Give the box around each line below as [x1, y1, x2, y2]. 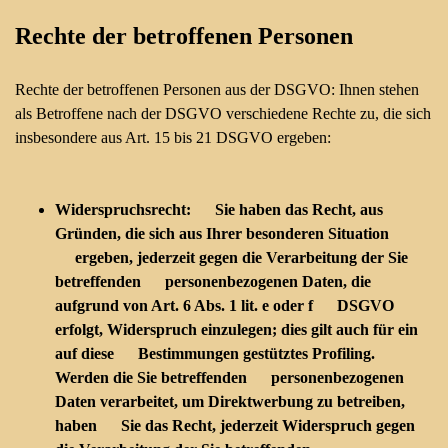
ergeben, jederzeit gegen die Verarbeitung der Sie [55, 249, 408, 266]
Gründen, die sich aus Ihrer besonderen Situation [55, 225, 389, 242]
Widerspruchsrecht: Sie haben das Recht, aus [55, 201, 383, 218]
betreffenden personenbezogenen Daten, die [55, 273, 371, 290]
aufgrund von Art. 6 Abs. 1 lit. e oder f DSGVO [55, 297, 394, 314]
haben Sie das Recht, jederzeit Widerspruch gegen [55, 417, 415, 434]
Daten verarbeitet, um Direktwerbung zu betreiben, [55, 393, 405, 410]
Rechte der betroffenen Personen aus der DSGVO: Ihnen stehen [15, 81, 419, 98]
